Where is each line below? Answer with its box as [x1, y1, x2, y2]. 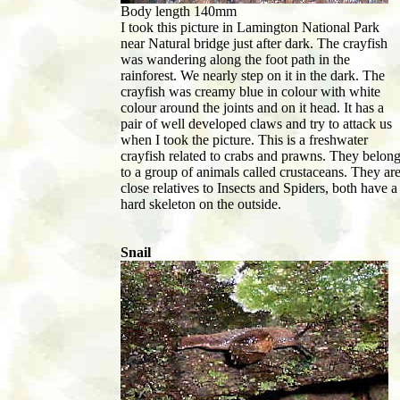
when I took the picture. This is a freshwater [121, 132, 368, 148]
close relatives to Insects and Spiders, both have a [121, 180, 397, 196]
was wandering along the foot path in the [121, 52, 350, 68]
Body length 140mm [121, 4, 237, 20]
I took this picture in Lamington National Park [121, 20, 383, 36]
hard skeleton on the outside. [121, 196, 285, 212]
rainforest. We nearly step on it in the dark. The [121, 68, 385, 84]
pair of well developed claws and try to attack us [121, 116, 392, 132]
